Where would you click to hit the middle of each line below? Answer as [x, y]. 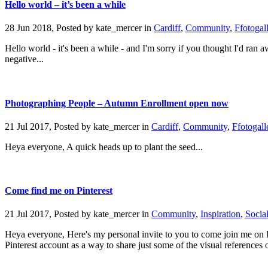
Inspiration [220, 214]
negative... [24, 59]
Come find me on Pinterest [59, 191]
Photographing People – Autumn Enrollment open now [117, 103]
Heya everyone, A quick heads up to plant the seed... [104, 147]
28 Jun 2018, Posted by [50, 28]
